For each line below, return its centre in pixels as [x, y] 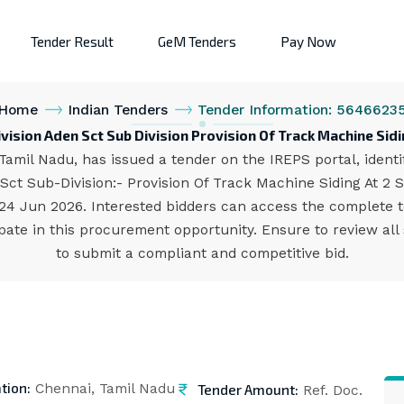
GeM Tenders [197, 41]
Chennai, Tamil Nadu [103, 389]
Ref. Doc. [331, 390]
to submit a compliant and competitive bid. [202, 253]
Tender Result [72, 41]
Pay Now [308, 41]
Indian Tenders [118, 110]
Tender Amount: [248, 389]
